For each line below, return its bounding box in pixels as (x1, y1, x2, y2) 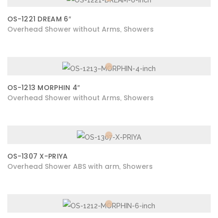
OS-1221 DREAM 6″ (7, 14, 71, 24)
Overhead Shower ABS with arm (7, 162, 119, 171)
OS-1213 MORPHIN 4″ (7, 83, 80, 92)
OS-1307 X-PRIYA (7, 151, 68, 161)
